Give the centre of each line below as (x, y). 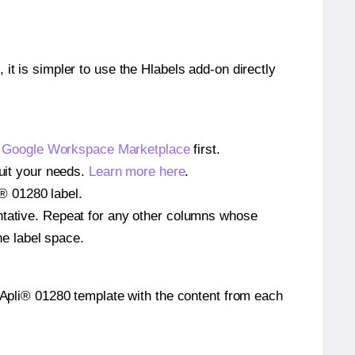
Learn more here (137, 171)
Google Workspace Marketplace (96, 149)
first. (205, 149)
